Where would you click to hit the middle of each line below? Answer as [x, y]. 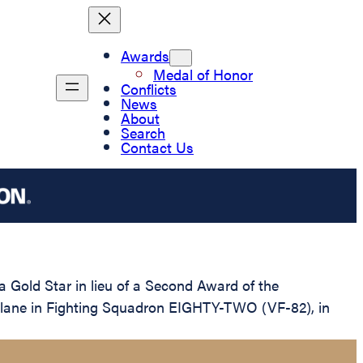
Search [143, 132]
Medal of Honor [203, 74]
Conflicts [149, 88]
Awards [145, 55]
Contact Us [157, 147]
